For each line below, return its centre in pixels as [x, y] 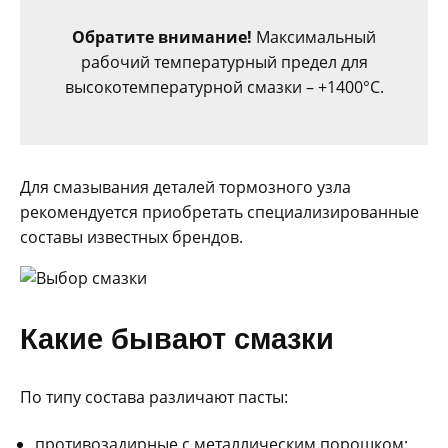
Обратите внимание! [162, 37]
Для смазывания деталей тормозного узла [185, 187]
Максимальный [314, 37]
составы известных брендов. [131, 237]
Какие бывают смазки [177, 338]
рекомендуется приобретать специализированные [219, 212]
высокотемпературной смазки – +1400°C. [224, 87]
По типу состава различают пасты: [154, 397]
